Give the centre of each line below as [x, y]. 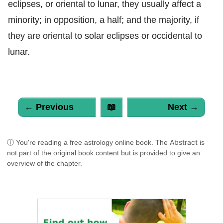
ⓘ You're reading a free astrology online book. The [88, 142]
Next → [183, 107]
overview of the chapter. [45, 163]
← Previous [49, 107]
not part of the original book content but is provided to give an [104, 153]
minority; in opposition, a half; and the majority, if [104, 20]
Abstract [184, 142]
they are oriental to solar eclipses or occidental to [105, 36]
